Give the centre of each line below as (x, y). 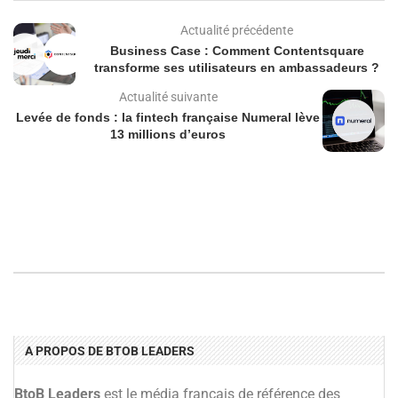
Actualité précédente (237, 31)
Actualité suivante (168, 97)
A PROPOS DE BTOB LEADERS (110, 351)
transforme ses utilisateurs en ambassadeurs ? (237, 68)
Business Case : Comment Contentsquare (237, 51)
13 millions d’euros (168, 135)
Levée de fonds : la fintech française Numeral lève (168, 118)
